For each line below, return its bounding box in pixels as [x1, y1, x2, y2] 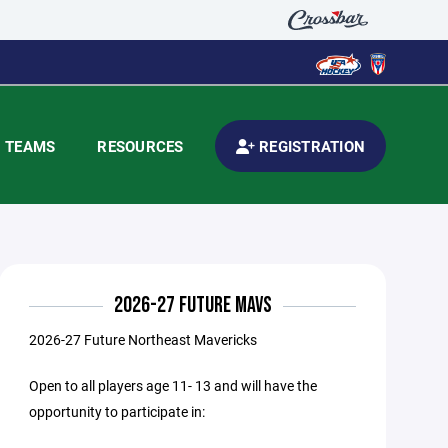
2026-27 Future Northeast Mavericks [29, 330, 258, 349]
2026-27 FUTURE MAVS [113, 292, 272, 319]
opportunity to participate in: [29, 402, 206, 421]
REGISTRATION [254, 136, 365, 156]
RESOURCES [97, 136, 184, 156]
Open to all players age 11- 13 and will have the [29, 376, 318, 395]
